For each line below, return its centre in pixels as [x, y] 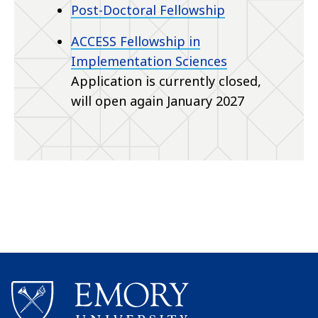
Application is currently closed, [166, 81]
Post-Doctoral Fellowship [148, 10]
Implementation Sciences [149, 61]
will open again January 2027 [158, 101]
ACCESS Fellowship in [136, 42]
